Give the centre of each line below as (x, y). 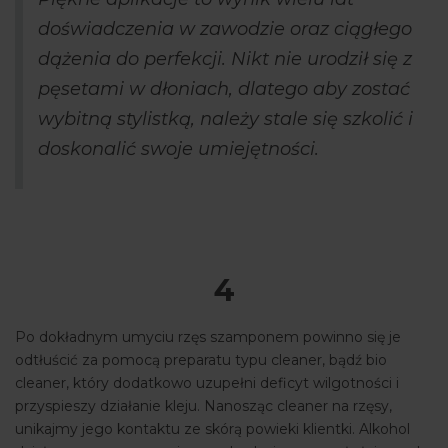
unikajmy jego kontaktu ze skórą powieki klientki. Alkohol (212, 429)
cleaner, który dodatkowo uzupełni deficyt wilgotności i (207, 383)
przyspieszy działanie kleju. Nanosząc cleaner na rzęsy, (203, 406)
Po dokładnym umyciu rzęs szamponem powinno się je (208, 337)
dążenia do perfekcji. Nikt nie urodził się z (225, 59)
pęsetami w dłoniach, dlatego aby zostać (224, 89)
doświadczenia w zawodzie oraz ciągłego (225, 29)
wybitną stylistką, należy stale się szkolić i (225, 119)
